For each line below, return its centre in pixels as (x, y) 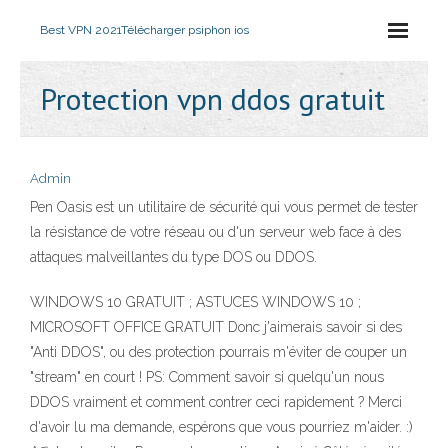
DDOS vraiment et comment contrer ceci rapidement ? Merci (216, 402)
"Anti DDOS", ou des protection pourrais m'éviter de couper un (218, 352)
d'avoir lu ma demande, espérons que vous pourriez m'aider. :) (221, 427)
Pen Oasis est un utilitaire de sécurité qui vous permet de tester (224, 207)
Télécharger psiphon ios (185, 30)
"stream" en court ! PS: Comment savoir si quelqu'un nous (207, 377)
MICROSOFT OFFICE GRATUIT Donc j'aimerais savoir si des (216, 327)
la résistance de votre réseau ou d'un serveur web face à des (215, 232)
